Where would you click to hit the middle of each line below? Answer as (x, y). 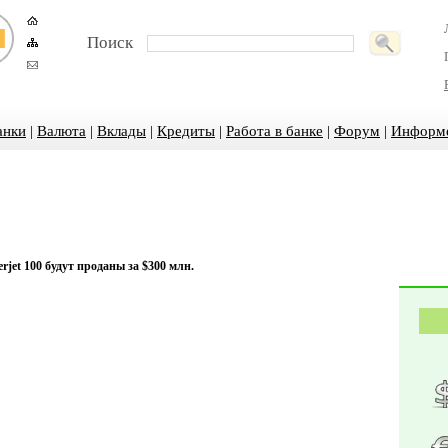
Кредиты (186, 131)
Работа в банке (274, 131)
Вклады (121, 131)
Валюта (61, 131)
